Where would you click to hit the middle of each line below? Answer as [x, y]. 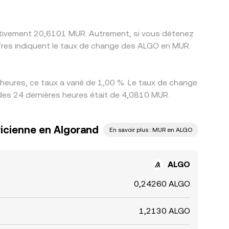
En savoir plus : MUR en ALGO [151, 130]
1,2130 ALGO [165, 211]
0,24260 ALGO [162, 184]
